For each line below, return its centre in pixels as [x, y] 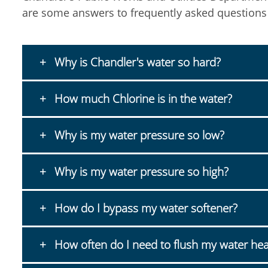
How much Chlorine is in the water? [141, 99]
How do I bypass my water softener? [144, 208]
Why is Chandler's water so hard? [136, 62]
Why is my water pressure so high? [140, 172]
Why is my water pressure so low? [138, 135]
